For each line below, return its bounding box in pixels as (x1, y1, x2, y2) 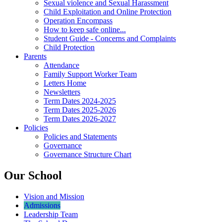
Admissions (24, 201, 60, 210)
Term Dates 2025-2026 (44, 105, 116, 114)
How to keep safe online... (44, 25, 126, 34)
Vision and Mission (24, 192, 84, 201)
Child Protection (44, 43, 95, 52)
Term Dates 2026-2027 (44, 114, 116, 123)
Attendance (44, 60, 79, 69)
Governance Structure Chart (44, 150, 131, 159)
